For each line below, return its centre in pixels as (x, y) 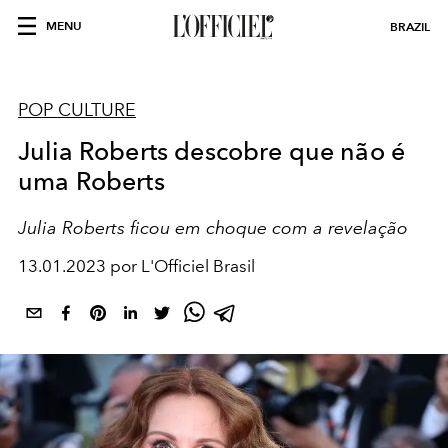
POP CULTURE (77, 110)
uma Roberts (91, 181)
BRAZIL (410, 26)
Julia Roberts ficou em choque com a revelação (213, 227)
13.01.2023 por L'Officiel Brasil (136, 266)
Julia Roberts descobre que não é (212, 151)
